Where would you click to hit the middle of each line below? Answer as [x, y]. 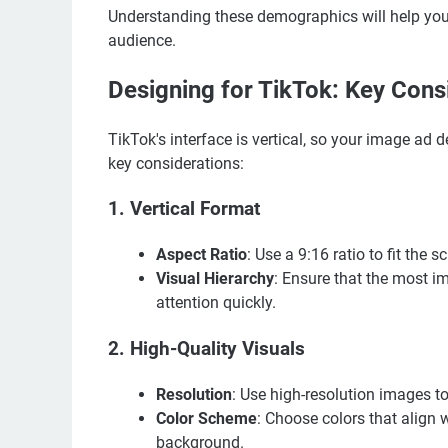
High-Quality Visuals [217, 349]
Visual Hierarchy [215, 279]
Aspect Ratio [201, 255]
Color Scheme [206, 419]
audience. [142, 40]
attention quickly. [216, 303]
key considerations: [176, 164]
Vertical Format [195, 209]
